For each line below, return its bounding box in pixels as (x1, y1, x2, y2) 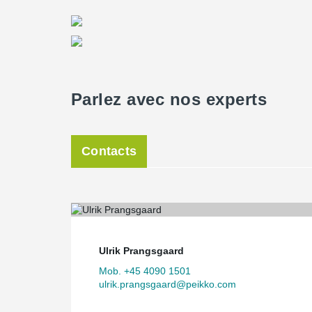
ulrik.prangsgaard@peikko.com (99, 278, 236, 290)
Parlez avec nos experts (71, 90, 267, 109)
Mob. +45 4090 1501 (99, 265, 191, 276)
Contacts (81, 144, 137, 158)
